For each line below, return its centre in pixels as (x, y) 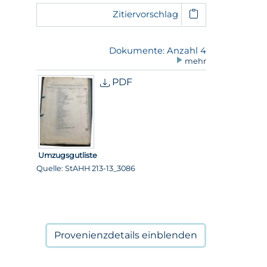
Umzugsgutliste (68, 155)
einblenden (170, 235)
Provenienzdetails (98, 235)
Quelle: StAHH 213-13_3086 (86, 168)
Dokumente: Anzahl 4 (158, 50)
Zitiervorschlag (145, 14)
